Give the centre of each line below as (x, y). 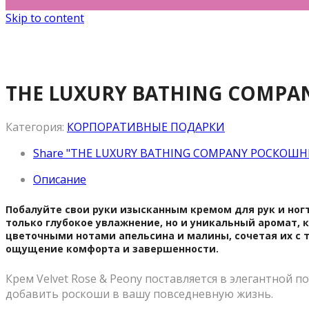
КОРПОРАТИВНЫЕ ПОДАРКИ (146, 127)
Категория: (36, 127)
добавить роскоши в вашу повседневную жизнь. (139, 294)
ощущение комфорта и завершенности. (112, 248)
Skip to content (45, 18)
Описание (60, 179)
